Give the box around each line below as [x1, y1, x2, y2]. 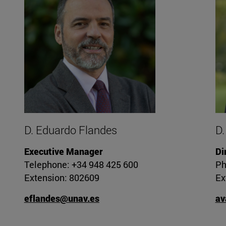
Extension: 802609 [24, 172, 99, 184]
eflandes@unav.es [24, 192, 99, 205]
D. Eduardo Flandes [24, 123, 117, 138]
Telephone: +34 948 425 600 [24, 158, 138, 171]
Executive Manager [24, 145, 103, 158]
